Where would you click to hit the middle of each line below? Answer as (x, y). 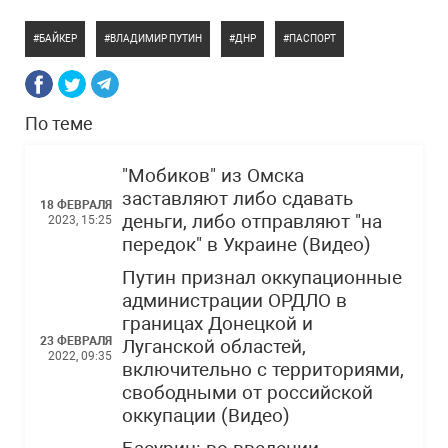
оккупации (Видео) (206, 416)
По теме (59, 123)
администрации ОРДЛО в (234, 301)
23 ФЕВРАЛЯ (76, 341)
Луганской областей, (214, 347)
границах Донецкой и (217, 324)
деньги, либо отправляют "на (252, 222)
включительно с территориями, (263, 370)
